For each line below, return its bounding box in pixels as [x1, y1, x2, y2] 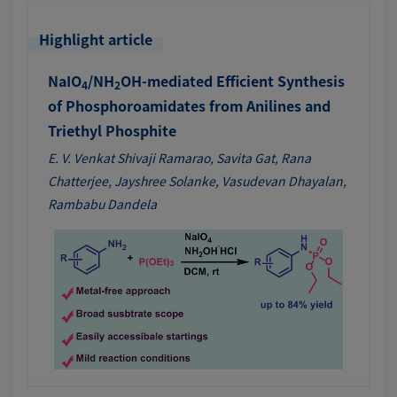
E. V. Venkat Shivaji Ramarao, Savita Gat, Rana [48, 148, 311, 167]
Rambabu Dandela [48, 194, 157, 213]
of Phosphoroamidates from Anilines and [48, 94, 331, 116]
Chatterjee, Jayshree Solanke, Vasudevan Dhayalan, [48, 171, 346, 190]
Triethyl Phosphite [48, 119, 176, 141]
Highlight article [39, 27, 152, 50]
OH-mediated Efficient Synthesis [121, 69, 345, 91]
